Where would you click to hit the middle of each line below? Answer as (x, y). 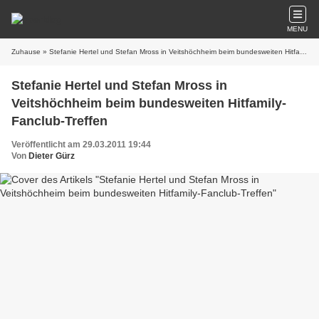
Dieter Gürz (52, 156)
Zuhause (26, 52)
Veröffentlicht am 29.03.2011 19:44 (81, 145)
